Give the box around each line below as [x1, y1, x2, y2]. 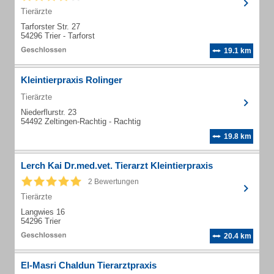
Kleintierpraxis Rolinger [21, 75, 122, 85]
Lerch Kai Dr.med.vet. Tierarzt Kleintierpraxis [21, 160, 213, 171]
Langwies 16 [21, 207, 65, 217]
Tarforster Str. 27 [21, 22, 80, 31]
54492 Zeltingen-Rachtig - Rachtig [21, 117, 141, 126]
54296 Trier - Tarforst [21, 31, 95, 40]
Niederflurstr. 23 [21, 108, 76, 117]
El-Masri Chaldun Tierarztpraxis [21, 260, 157, 270]
